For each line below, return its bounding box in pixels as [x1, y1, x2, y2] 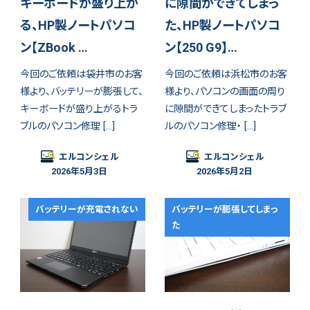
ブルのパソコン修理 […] [19, 120, 115, 131]
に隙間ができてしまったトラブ [165, 102, 287, 114]
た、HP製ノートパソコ [165, 18, 281, 33]
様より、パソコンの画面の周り [165, 85, 286, 97]
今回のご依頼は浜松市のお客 [165, 68, 288, 80]
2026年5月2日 [196, 166, 253, 177]
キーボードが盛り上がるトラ [19, 102, 138, 114]
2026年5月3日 [51, 166, 107, 177]
